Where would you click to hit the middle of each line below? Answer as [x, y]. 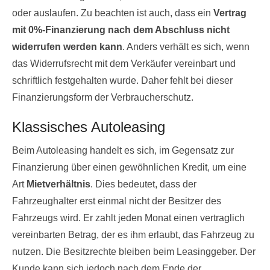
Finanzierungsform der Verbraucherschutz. [103, 97]
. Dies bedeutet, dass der [143, 184]
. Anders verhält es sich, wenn [186, 47]
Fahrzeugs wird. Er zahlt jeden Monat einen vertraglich [128, 218]
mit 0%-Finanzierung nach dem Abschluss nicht [121, 30]
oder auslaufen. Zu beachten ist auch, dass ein [113, 13]
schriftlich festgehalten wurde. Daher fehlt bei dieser [122, 80]
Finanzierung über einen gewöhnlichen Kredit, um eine [129, 167]
